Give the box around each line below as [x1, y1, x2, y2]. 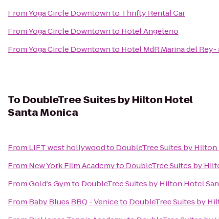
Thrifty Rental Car [121, 8, 185, 18]
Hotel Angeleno [121, 26, 178, 36]
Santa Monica [8, 106, 78, 119]
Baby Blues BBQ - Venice [29, 197, 118, 207]
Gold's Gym [29, 178, 70, 189]
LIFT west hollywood [29, 142, 105, 153]
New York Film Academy [29, 160, 115, 171]
